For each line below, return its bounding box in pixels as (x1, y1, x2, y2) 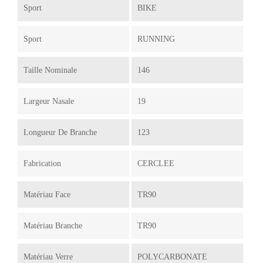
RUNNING (137, 35, 175, 44)
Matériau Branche (23, 221, 82, 231)
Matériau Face (23, 190, 70, 200)
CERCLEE (137, 159, 174, 168)
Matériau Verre (23, 252, 73, 262)
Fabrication (23, 159, 61, 168)
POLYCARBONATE (137, 252, 207, 262)
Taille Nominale (23, 66, 77, 75)
